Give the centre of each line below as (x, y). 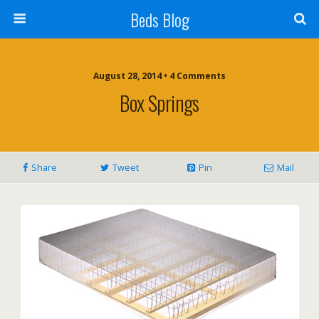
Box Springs (159, 103)
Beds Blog (159, 19)
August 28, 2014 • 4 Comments (159, 76)
